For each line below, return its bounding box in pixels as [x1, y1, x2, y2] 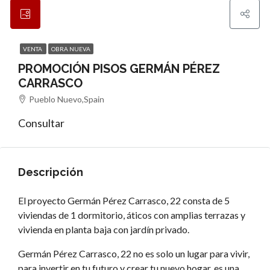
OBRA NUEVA [51, 45, 90, 52]
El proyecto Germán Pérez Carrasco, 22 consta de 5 [18, 195, 230, 206]
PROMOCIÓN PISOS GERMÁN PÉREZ [18, 61, 220, 76]
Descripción [18, 166, 83, 178]
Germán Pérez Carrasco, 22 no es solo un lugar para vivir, [18, 248, 250, 259]
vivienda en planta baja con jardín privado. [18, 224, 189, 235]
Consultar [18, 116, 64, 130]
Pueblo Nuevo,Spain [29, 94, 104, 104]
